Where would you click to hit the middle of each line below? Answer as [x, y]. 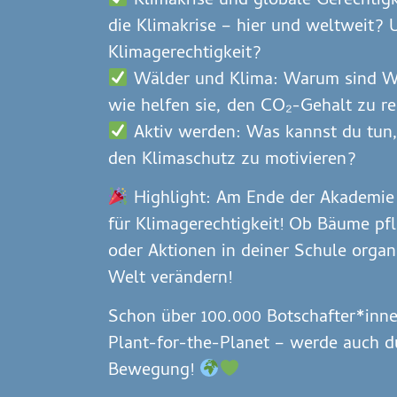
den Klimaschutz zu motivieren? [232, 160]
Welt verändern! [170, 279]
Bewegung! [154, 372]
